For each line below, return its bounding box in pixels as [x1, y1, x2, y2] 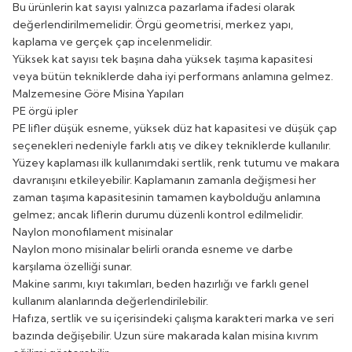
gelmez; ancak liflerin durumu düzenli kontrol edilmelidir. [13, 207, 303, 222]
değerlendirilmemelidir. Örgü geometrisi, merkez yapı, [13, 16, 293, 31]
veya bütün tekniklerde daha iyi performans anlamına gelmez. [13, 68, 333, 83]
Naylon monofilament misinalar [13, 224, 173, 239]
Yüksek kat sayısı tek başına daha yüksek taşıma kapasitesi [13, 51, 313, 66]
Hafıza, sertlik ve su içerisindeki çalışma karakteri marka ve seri [13, 310, 334, 325]
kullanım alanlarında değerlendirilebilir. [13, 293, 208, 308]
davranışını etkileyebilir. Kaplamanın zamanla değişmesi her [13, 172, 316, 187]
